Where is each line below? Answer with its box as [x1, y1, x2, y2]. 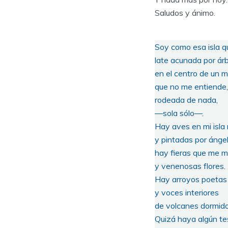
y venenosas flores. [155, 161, 225, 172]
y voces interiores [155, 187, 219, 198]
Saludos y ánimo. [155, 8, 215, 18]
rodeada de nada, [155, 95, 218, 105]
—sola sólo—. [155, 108, 204, 119]
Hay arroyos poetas [155, 174, 227, 185]
